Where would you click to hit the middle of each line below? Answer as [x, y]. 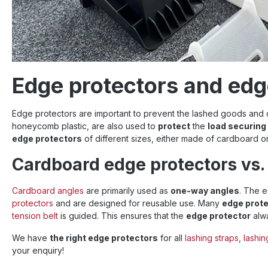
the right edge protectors [104, 238]
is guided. [80, 216]
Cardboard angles [48, 191]
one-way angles [205, 191]
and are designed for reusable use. [126, 203]
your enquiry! [38, 250]
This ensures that [135, 216]
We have [31, 238]
